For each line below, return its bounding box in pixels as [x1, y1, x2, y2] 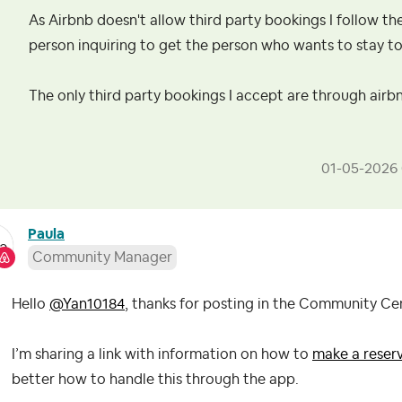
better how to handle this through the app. [12, 372, 299, 388]
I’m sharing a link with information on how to [12, 347, 312, 363]
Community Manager [32, 250, 172, 266]
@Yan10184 [49, 297, 125, 312]
